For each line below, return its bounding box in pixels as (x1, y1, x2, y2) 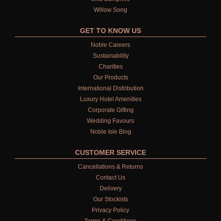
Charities (98, 63, 123, 71)
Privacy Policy (92, 207, 129, 214)
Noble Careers (91, 41, 130, 49)
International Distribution (77, 85, 144, 92)
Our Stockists (93, 196, 128, 203)
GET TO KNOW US (80, 27, 141, 35)
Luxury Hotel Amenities (79, 96, 142, 103)
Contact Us (96, 174, 125, 182)
